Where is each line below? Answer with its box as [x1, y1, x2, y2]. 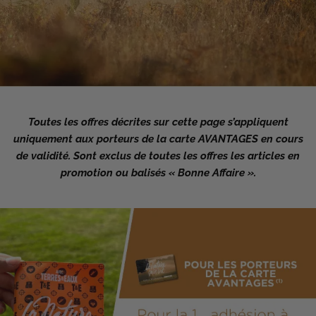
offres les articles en [200, 150, 300, 163]
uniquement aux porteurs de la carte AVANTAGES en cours [13, 133, 303, 146]
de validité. [16, 150, 73, 163]
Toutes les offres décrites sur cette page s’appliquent [28, 116, 288, 129]
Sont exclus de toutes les [73, 150, 200, 163]
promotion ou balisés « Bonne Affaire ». [60, 166, 256, 180]
